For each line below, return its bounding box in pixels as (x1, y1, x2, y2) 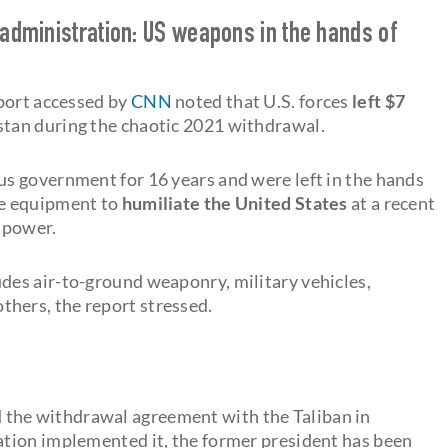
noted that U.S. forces (171, 89, 353, 112)
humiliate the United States (121, 191, 348, 214)
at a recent (347, 191, 436, 214)
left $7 (352, 89, 406, 112)
